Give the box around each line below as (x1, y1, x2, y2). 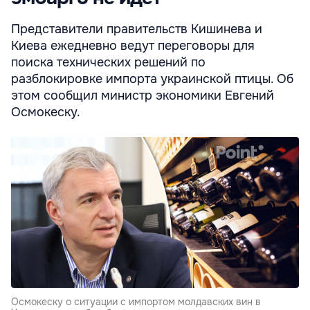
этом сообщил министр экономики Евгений (11, 87, 274, 103)
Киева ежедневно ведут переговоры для (11, 37, 255, 53)
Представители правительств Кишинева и (11, 21, 262, 37)
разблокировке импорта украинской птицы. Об (11, 71, 293, 86)
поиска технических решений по (11, 54, 206, 70)
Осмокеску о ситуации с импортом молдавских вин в (11, 295, 261, 309)
